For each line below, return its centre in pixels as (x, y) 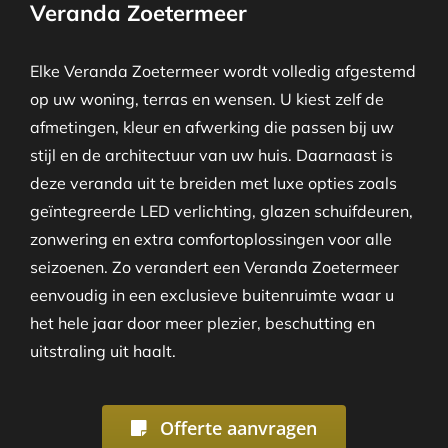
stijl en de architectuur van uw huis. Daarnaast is (211, 154)
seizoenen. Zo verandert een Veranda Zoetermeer (214, 266)
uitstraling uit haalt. (102, 350)
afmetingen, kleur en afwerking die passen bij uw (211, 126)
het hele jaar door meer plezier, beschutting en (202, 322)
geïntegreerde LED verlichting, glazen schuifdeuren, (221, 210)
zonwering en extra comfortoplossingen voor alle (210, 238)
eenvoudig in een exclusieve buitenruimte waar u (211, 294)
